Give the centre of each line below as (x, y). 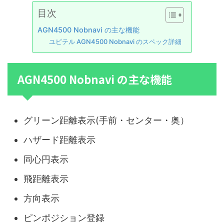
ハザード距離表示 (59, 139)
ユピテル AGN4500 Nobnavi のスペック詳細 (115, 42)
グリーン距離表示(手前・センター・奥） (106, 120)
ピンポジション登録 (64, 217)
